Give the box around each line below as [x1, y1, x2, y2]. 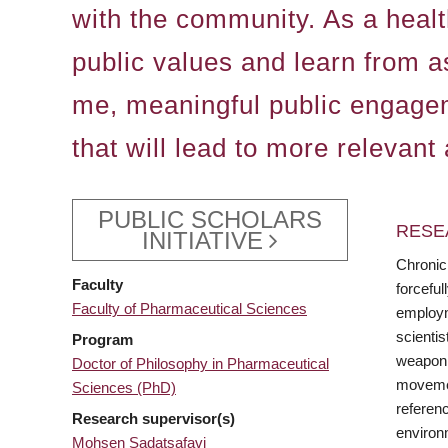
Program [72, 331, 133, 349]
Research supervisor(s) [72, 410, 235, 428]
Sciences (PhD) [72, 379, 176, 397]
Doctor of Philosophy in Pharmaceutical [72, 355, 329, 373]
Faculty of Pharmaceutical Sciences [72, 300, 307, 318]
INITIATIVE [142, 226, 263, 254]
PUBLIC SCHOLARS [98, 205, 322, 233]
